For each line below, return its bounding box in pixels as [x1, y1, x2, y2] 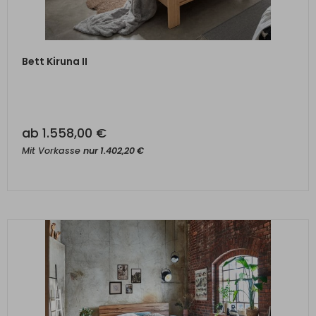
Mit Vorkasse [22, 145, 83, 157]
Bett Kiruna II [22, 54, 87, 68]
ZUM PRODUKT [122, 48, 194, 60]
